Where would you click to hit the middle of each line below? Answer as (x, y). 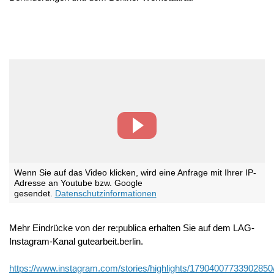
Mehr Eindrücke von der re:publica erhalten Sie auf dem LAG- (132, 228)
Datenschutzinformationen (106, 193)
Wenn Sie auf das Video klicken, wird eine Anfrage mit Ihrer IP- (135, 172)
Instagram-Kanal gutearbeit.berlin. (76, 242)
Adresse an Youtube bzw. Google (78, 183)
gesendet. (34, 193)
